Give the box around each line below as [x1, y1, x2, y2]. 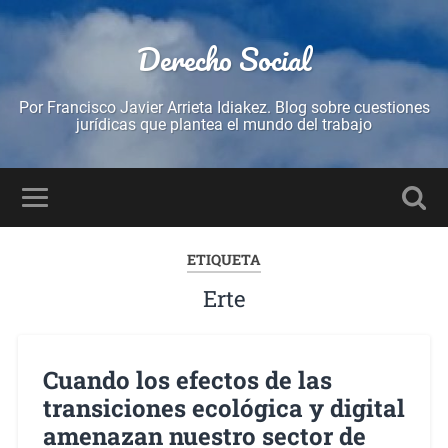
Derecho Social [137, 35, 311, 84]
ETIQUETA [187, 250, 261, 269]
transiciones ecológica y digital [42, 391, 405, 424]
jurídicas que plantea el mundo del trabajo [76, 115, 372, 134]
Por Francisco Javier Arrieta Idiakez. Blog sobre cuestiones [18, 98, 430, 117]
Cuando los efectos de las [42, 363, 332, 396]
